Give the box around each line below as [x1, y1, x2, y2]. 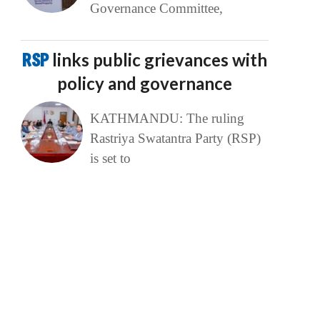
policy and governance [57, 73, 233, 94]
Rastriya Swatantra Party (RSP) [89, 131, 261, 146]
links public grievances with [52, 49, 268, 71]
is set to [89, 151, 131, 166]
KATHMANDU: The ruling [89, 111, 244, 126]
